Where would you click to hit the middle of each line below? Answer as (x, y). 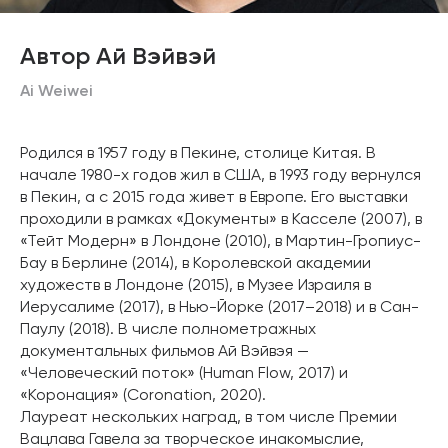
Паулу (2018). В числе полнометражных (168, 330)
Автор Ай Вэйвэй (118, 57)
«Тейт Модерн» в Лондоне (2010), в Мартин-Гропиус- (220, 242)
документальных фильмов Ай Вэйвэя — (164, 352)
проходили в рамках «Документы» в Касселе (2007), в (221, 220)
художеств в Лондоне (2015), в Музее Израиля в (195, 286)
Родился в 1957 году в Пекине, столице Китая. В (198, 154)
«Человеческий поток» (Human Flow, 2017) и (184, 374)
